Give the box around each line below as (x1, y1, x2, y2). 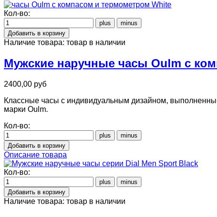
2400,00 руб (4, 80, 46, 89)
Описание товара (4, 151, 67, 159)
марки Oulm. (4, 105, 48, 114)
